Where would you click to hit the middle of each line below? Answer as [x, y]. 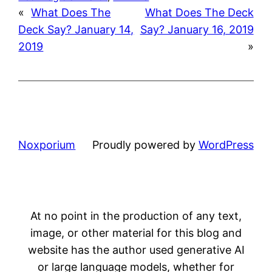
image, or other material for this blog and [136, 233]
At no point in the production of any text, [136, 216]
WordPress [226, 144]
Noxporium [47, 144]
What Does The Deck [199, 12]
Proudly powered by [145, 144]
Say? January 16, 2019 [197, 29]
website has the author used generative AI [136, 250]
